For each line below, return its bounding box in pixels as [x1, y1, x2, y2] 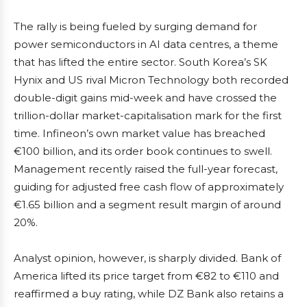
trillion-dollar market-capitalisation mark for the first [14, 109, 282, 122]
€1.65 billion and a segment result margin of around [14, 198, 281, 211]
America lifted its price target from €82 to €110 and [14, 269, 279, 282]
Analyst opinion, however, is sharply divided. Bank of [14, 251, 281, 265]
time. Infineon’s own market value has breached [14, 127, 265, 140]
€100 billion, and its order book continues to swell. [14, 145, 272, 158]
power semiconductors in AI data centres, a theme [14, 38, 278, 51]
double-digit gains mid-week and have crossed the [14, 91, 277, 104]
